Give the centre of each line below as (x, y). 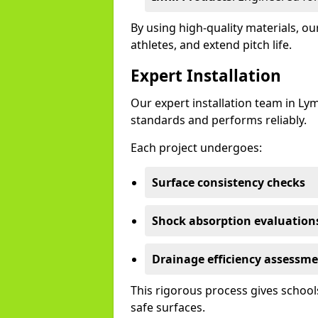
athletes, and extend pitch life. (211, 45)
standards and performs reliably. (219, 120)
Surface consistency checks (229, 182)
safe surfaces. (168, 307)
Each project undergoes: (196, 148)
